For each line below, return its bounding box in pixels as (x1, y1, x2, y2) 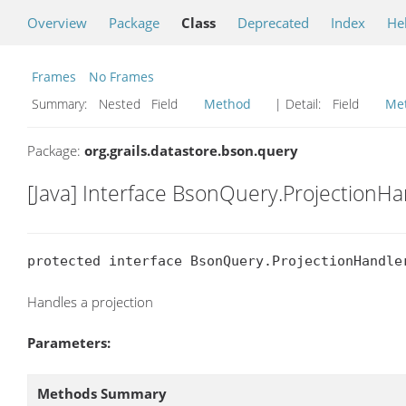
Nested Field (95, 95, 199, 112)
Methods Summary (37, 384, 167, 403)
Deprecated (237, 14, 309, 32)
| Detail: (271, 95, 324, 112)
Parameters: (27, 333, 111, 353)
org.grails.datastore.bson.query (84, 141, 298, 159)
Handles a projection (27, 293, 153, 312)
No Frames (89, 68, 154, 85)
